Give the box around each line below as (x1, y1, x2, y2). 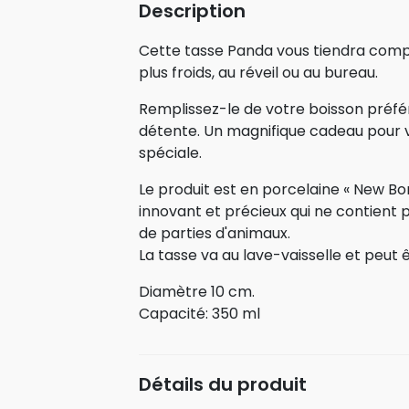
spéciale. (138, 142, 202, 164)
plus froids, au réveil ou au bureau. (138, 62, 378, 84)
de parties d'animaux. (138, 223, 290, 245)
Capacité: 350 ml (138, 303, 260, 325)
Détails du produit (138, 372, 307, 398)
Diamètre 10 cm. (138, 281, 255, 303)
